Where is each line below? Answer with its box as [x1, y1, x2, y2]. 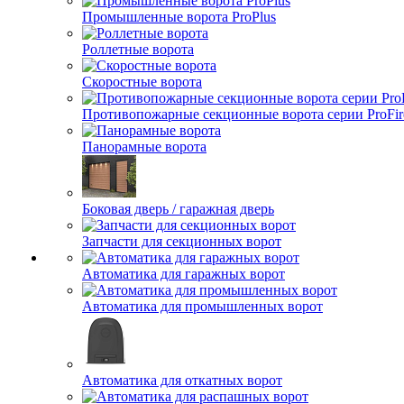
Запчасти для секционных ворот [82, 234, 281, 249]
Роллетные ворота [82, 41, 194, 57]
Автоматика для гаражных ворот [82, 266, 285, 281]
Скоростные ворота [82, 74, 202, 89]
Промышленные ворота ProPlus [82, 9, 276, 24]
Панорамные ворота [82, 139, 207, 154]
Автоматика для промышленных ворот [82, 298, 323, 314]
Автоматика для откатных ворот [82, 372, 282, 388]
